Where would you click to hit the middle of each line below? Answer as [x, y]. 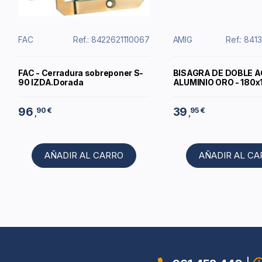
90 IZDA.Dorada [51, 82]
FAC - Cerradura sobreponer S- [81, 73]
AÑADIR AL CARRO [84, 156]
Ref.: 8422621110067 [111, 40]
